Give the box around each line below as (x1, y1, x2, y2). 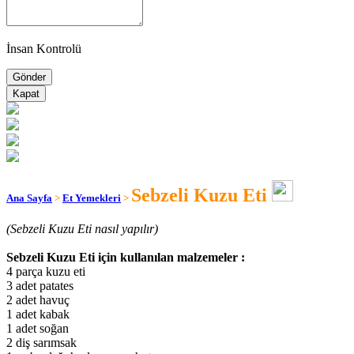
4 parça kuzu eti (6, 265, 85, 279)
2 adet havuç (6, 293, 70, 307)
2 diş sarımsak (6, 336, 77, 350)
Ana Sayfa (6, 192, 52, 205)
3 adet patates (6, 279, 73, 293)
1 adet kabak (6, 307, 70, 322)
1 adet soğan (6, 322, 69, 336)
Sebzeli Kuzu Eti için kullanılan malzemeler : (6, 250, 245, 265)
